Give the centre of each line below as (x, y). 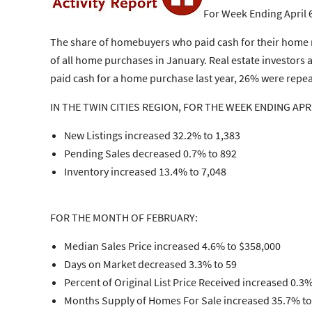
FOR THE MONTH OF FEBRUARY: (124, 217)
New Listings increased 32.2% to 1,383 (152, 135)
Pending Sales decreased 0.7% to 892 (150, 153)
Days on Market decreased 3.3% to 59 (150, 264)
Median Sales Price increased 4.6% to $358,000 (172, 246)
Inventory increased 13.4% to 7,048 (145, 171)
